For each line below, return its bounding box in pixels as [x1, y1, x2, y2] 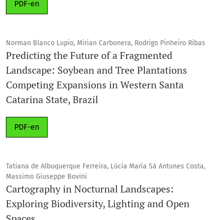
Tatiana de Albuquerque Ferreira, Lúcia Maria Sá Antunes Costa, [6, 162, 205, 170]
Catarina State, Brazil [6, 92, 98, 106]
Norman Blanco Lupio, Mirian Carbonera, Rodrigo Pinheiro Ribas [6, 38, 205, 47]
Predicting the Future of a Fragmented [6, 48, 172, 62]
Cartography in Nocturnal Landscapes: [6, 182, 174, 195]
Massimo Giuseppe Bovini [6, 172, 87, 181]
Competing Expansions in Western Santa [6, 78, 184, 91]
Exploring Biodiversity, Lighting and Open [6, 196, 190, 210]
